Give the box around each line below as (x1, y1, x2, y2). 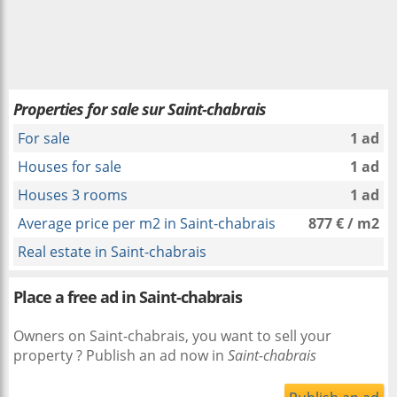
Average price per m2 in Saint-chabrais (18, 214, 276, 233)
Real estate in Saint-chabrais (18, 242, 206, 261)
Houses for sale (18, 157, 121, 176)
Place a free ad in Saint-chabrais (13, 286, 242, 307)
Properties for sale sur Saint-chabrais (13, 98, 266, 120)
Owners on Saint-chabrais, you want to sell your (13, 326, 331, 346)
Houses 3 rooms (18, 185, 128, 205)
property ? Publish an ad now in (13, 346, 228, 365)
